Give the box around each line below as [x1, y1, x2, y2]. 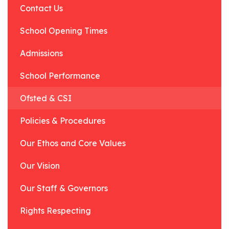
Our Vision [20, 161, 60, 171]
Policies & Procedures [20, 116, 105, 126]
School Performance [20, 71, 100, 81]
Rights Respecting [20, 205, 91, 216]
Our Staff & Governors [20, 183, 108, 193]
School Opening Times [20, 26, 107, 36]
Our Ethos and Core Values [20, 138, 126, 148]
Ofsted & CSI [20, 93, 72, 103]
